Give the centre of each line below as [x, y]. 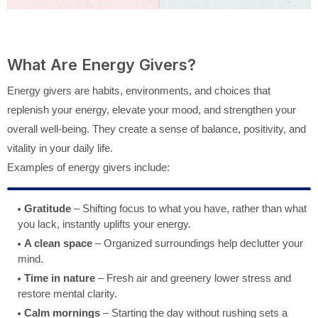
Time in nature [60, 278]
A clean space [58, 243]
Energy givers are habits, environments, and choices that [139, 91]
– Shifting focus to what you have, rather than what [189, 209]
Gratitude [48, 209]
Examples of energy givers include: [88, 168]
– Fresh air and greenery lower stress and [193, 278]
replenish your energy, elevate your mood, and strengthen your [152, 110]
